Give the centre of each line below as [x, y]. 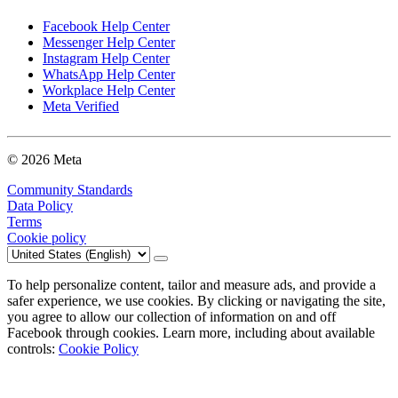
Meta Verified [81, 107]
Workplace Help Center [109, 91]
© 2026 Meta [44, 160]
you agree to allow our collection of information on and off [171, 317]
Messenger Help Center [109, 43]
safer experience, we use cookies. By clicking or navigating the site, [196, 301]
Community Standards [70, 190]
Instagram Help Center [106, 59]
